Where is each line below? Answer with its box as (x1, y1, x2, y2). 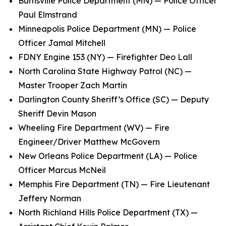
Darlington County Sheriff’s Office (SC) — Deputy (18, 94, 209, 104)
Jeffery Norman (18, 193, 85, 203)
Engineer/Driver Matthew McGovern (18, 137, 164, 147)
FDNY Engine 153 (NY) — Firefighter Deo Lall (18, 52, 196, 62)
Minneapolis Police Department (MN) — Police (18, 24, 196, 34)
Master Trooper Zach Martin (18, 80, 131, 90)
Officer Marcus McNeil (18, 165, 110, 175)
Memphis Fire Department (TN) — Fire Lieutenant (18, 179, 210, 189)
